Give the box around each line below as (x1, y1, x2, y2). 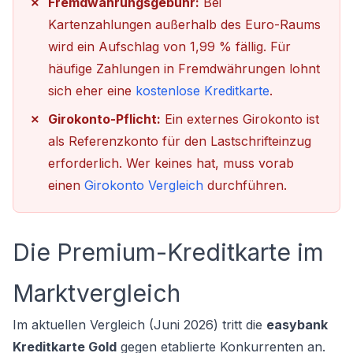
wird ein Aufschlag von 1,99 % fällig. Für (48, 39, 291, 54)
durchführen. (203, 177, 287, 193)
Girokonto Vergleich (84, 177, 203, 193)
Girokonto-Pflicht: (48, 111, 161, 127)
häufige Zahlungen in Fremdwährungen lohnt (48, 61, 320, 76)
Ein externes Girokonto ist (161, 111, 319, 127)
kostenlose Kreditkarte (136, 83, 269, 98)
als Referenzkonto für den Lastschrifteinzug (48, 133, 311, 149)
